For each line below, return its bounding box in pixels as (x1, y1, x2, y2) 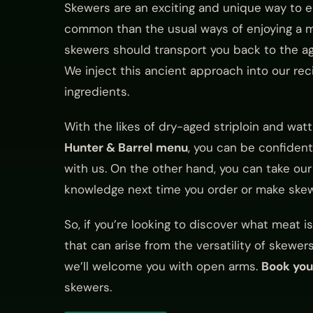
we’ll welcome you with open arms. (64, 259, 261, 275)
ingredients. (64, 84, 133, 100)
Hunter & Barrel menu (64, 140, 188, 156)
